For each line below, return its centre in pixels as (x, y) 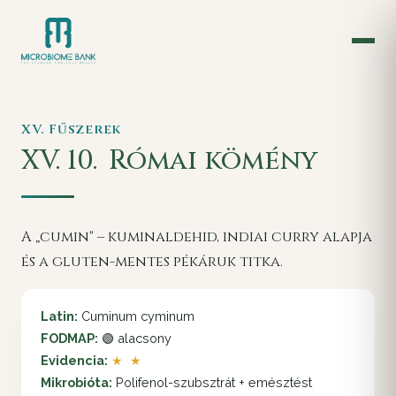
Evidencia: (74, 361)
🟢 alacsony (135, 339)
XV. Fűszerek (72, 129)
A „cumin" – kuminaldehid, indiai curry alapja (197, 236)
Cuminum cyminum (136, 316)
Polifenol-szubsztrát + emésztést (212, 383)
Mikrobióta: (76, 383)
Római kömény (209, 160)
